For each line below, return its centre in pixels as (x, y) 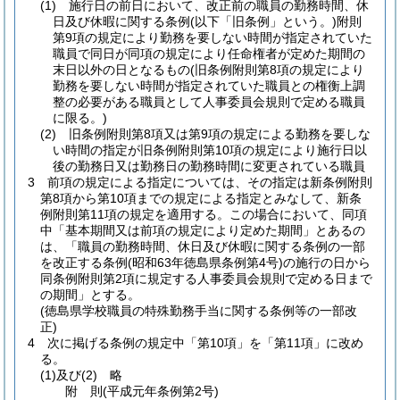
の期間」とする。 (90, 295)
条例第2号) (188, 391)
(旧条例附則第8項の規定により (277, 70)
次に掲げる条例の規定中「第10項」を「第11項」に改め (205, 343)
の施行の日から (327, 262)
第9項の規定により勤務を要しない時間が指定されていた (212, 37)
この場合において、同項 (298, 214)
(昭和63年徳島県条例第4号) (205, 262)
